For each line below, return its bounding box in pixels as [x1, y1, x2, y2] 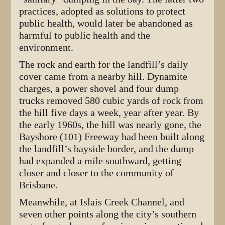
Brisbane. [19, 179, 58, 191]
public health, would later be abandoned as [19, 18, 193, 30]
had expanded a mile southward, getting [19, 155, 182, 167]
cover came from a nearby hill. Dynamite [19, 71, 188, 83]
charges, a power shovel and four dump [19, 83, 179, 95]
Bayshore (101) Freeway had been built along [19, 131, 205, 143]
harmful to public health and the [19, 30, 151, 42]
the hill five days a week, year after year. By [19, 107, 199, 119]
